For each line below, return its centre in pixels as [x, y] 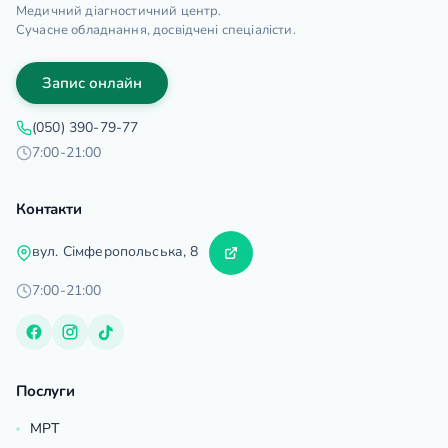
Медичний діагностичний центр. [119, 11]
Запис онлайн [92, 83]
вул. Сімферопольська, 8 [117, 252]
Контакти [49, 209]
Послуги [45, 391]
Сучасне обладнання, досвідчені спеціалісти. [156, 30]
